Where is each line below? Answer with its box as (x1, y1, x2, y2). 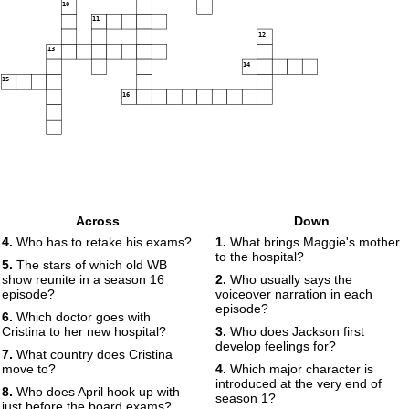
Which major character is (226, 362, 373, 376)
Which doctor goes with (13, 309, 151, 324)
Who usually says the (226, 272, 352, 287)
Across (76, 214, 120, 228)
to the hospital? (215, 249, 304, 264)
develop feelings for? (215, 339, 336, 353)
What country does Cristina (13, 347, 173, 362)
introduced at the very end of (215, 376, 382, 391)
